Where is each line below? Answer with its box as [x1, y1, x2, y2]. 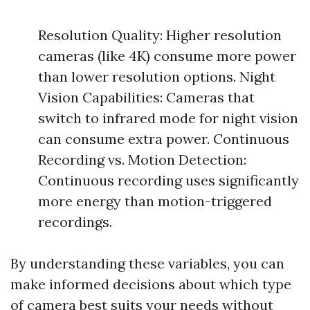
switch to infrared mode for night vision [38, 109, 298, 127]
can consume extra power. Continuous [38, 130, 289, 147]
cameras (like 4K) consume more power [38, 47, 296, 64]
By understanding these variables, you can [10, 255, 284, 272]
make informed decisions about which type [10, 275, 291, 293]
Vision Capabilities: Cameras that [38, 89, 255, 106]
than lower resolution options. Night [38, 68, 275, 85]
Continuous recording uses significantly [38, 172, 299, 189]
